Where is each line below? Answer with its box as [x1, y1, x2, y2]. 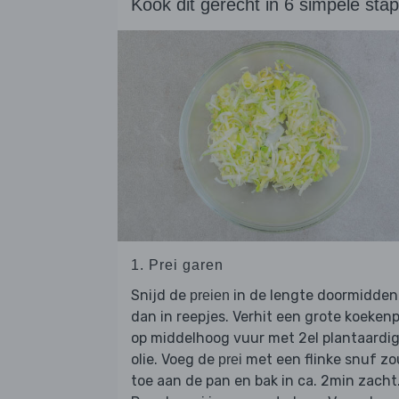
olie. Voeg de [131, 351, 218, 369]
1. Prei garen [131, 257, 224, 273]
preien [190, 288, 230, 304]
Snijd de [131, 287, 190, 305]
